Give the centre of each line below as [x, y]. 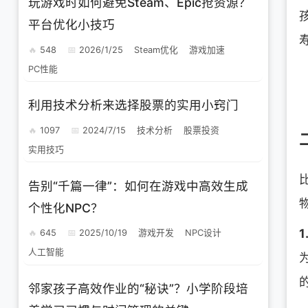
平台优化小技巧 [72, 25]
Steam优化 [156, 49]
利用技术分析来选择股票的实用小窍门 [134, 105]
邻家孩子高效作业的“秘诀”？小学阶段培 [139, 288]
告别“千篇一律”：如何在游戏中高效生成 [139, 186]
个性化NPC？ [66, 208]
